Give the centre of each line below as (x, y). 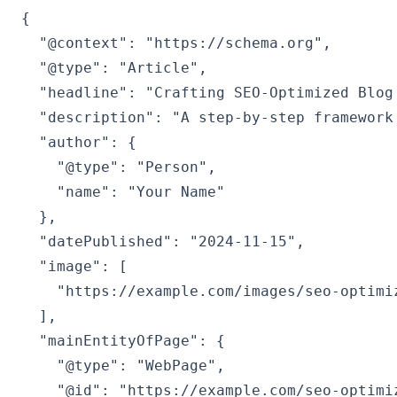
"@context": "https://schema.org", (176, 43)
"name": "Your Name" (123, 191)
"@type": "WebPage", (123, 365)
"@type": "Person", (119, 167)
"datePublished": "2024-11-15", (163, 241)
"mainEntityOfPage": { (123, 340)
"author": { (79, 142)
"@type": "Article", (114, 67)
